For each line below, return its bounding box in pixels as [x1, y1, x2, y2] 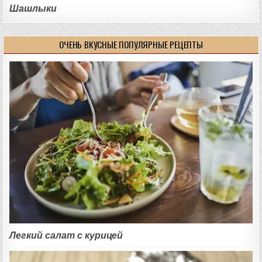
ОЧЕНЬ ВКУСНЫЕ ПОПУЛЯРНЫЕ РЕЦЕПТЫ [59, 38, 203, 51]
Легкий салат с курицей [9, 229, 123, 241]
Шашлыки [9, 3, 57, 15]
